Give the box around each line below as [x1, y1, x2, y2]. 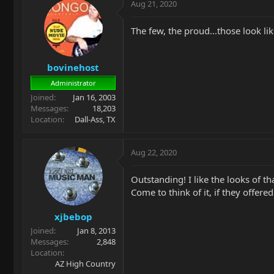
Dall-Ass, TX [75, 114, 116, 125]
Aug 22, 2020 [131, 147, 177, 158]
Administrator [50, 78, 96, 87]
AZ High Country [55, 257, 116, 269]
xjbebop [54, 210, 92, 223]
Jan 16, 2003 [73, 92, 116, 103]
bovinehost [47, 61, 99, 73]
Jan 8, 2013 [77, 224, 116, 236]
